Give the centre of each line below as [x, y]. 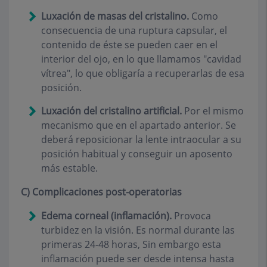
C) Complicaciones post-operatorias [101, 192]
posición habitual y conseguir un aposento [137, 154]
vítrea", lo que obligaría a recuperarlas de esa [143, 74]
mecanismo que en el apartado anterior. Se [139, 125]
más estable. [69, 168]
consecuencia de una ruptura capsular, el [134, 31]
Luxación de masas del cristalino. [115, 16]
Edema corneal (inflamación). [106, 216]
